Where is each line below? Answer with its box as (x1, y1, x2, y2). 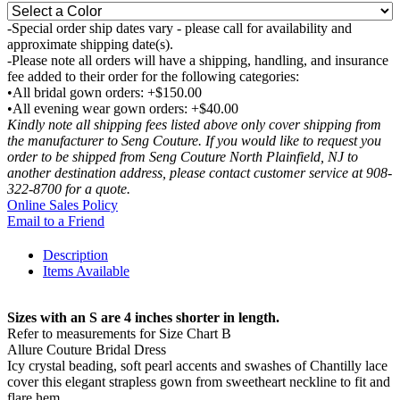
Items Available (43, 263, 129, 279)
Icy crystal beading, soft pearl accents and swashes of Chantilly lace (7, 358, 387, 374)
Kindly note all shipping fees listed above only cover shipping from (7, 117, 381, 133)
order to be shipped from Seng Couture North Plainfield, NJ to (7, 149, 358, 165)
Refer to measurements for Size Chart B (7, 326, 231, 342)
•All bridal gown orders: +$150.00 (7, 85, 202, 101)
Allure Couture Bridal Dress (7, 342, 166, 358)
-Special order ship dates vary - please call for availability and (7, 21, 352, 37)
